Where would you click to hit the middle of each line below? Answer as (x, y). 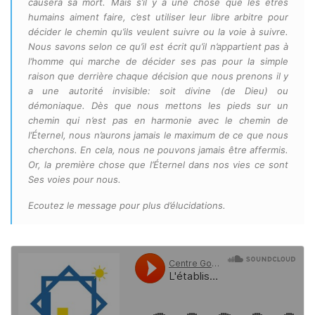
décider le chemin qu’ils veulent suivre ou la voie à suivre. (158, 32)
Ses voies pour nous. (75, 179)
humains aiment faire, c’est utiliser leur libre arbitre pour (158, 17)
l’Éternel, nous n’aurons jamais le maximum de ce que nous (158, 135)
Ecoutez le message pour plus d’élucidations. (127, 205)
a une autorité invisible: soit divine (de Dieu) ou (158, 91)
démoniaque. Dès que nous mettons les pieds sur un (158, 105)
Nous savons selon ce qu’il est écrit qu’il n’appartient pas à (158, 46)
